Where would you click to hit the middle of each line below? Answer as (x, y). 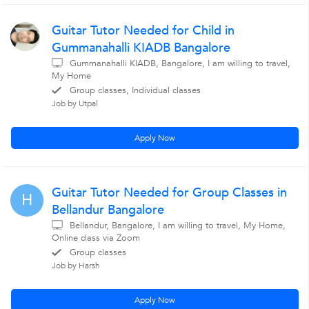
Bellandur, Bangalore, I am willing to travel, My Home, (178, 226)
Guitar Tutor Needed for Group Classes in (169, 193)
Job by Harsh (76, 266)
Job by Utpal (75, 103)
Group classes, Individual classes (135, 90)
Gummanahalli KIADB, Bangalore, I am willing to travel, (180, 63)
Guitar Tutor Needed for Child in (143, 31)
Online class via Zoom (96, 238)
